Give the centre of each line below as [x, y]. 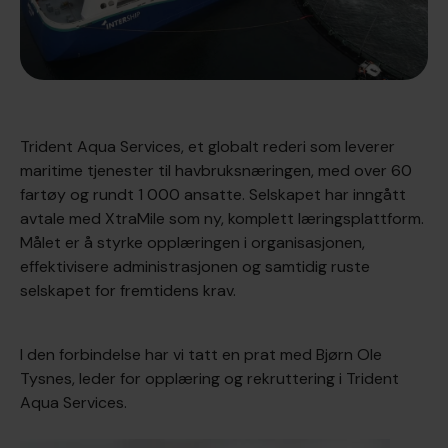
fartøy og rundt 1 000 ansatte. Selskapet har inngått [213, 194]
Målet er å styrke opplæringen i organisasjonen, [192, 242]
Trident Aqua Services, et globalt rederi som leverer [207, 146]
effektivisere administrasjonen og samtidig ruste [195, 266]
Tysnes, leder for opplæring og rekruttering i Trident [209, 378]
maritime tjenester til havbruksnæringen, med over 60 [216, 170]
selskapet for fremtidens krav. [128, 290]
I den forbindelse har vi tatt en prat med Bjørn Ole [201, 354]
